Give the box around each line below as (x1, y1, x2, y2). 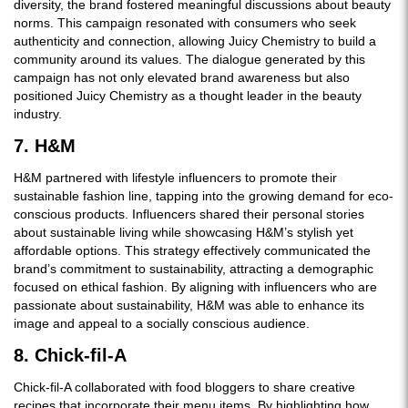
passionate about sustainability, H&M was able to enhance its (14, 298, 364, 312)
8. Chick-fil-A (14, 345, 127, 365)
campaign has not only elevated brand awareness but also (14, 70, 350, 85)
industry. (14, 107, 62, 121)
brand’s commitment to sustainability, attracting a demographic (14, 261, 373, 276)
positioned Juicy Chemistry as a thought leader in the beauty (14, 88, 362, 103)
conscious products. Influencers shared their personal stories (14, 207, 364, 221)
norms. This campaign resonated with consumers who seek (14, 15, 356, 30)
